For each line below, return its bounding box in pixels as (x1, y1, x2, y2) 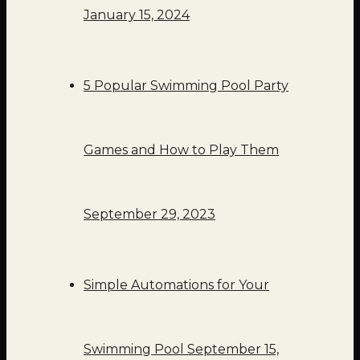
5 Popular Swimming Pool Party (84, 77, 288, 93)
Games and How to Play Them (84, 141, 279, 157)
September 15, (187, 341, 279, 357)
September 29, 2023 (84, 206, 215, 222)
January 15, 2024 (84, 6, 190, 22)
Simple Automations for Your (84, 276, 269, 292)
